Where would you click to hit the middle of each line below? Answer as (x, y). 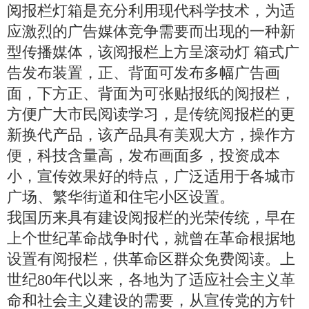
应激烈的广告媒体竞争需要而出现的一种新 (151, 32)
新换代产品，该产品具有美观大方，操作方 (151, 135)
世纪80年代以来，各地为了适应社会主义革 (151, 280)
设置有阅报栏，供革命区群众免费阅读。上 (151, 259)
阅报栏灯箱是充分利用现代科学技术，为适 (151, 11)
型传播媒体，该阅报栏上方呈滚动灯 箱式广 (153, 52)
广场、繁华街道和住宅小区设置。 (121, 197)
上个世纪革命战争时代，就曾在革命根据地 (151, 239)
